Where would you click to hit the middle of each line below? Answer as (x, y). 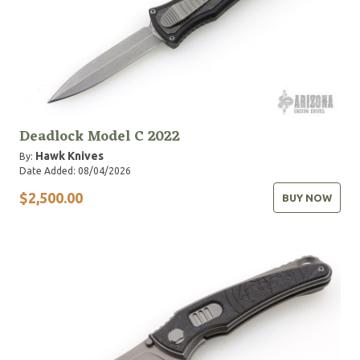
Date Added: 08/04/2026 (75, 171)
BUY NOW (307, 198)
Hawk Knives (70, 156)
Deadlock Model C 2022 (100, 137)
